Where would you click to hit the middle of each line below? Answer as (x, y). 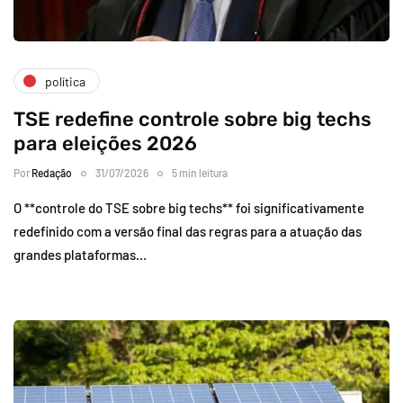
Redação (52, 173)
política (65, 81)
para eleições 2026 (105, 144)
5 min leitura (200, 173)
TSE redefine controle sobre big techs (193, 120)
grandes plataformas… (80, 255)
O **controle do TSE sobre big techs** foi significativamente (189, 208)
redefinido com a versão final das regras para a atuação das (188, 232)
